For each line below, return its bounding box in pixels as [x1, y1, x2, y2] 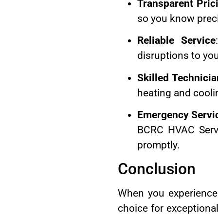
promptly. [137, 139, 180, 151]
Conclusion [117, 160, 196, 179]
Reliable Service [137, 35, 216, 47]
